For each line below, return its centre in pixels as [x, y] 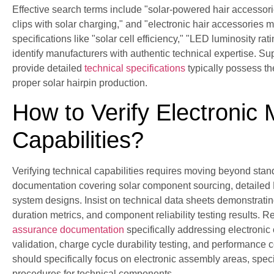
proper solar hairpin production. [80, 83]
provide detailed [48, 68]
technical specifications [135, 68]
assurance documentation [68, 230]
